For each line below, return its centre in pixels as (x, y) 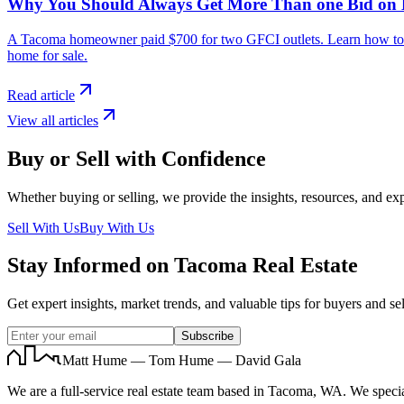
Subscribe (207, 336)
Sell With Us (43, 227)
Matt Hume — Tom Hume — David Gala (182, 361)
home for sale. (47, 55)
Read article (41, 95)
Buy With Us (117, 227)
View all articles (53, 120)
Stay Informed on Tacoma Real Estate (183, 266)
